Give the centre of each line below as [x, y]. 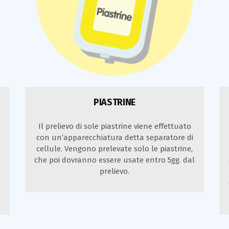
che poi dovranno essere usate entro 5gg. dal [114, 160]
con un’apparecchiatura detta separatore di [114, 137]
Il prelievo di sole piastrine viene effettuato [114, 126]
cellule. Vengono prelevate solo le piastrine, [114, 148]
